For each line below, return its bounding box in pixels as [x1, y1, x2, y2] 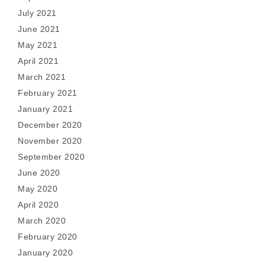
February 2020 [18, 232, 77, 241]
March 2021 [18, 72, 66, 82]
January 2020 [18, 248, 73, 257]
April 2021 [18, 56, 59, 66]
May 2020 [18, 184, 57, 193]
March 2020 [18, 216, 66, 225]
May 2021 [18, 40, 57, 50]
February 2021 [18, 88, 77, 98]
